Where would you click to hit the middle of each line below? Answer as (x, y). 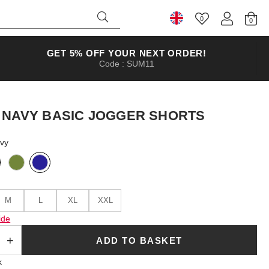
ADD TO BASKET (139, 240)
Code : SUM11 (126, 64)
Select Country (215, 28)
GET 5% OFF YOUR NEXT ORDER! (126, 53)
